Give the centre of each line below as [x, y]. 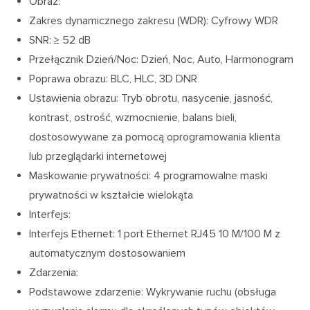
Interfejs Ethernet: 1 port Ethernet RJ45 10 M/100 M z [155, 234]
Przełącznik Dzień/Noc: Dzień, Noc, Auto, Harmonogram [162, 60]
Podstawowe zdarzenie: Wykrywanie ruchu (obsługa [153, 292]
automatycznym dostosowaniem [108, 254]
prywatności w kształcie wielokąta [111, 195]
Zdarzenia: [54, 273]
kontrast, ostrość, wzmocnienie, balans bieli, [133, 118]
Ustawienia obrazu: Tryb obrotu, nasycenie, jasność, [151, 99]
